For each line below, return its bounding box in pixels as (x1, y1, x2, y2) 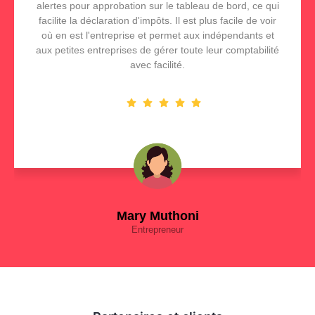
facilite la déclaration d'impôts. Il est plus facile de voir (39, 15, 276, 27)
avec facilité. (130, 59, 185, 71)
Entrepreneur (131, 224, 184, 236)
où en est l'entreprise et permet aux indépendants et (41, 30, 274, 41)
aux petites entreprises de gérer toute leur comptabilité (36, 44, 279, 56)
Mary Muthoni (116, 209, 199, 224)
